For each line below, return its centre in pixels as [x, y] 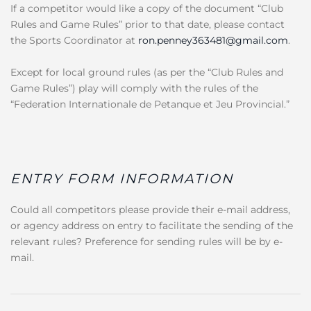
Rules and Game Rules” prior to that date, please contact [148, 24]
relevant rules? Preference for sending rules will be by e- [146, 241]
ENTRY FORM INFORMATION [122, 178]
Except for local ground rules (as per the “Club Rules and [147, 72]
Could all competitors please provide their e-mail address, [150, 209]
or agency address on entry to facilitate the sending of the [152, 225]
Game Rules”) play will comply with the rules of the [134, 88]
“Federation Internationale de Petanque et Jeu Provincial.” [150, 104]
